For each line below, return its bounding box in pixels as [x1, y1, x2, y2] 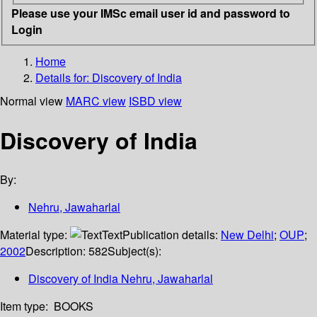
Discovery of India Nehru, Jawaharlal [28, 270, 213, 287]
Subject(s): [108, 243, 161, 260]
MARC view [66, 92, 126, 109]
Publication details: [122, 226, 221, 243]
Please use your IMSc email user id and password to [11, 4, 290, 21]
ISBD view [129, 92, 182, 109]
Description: [25, 243, 88, 260]
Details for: [35, 69, 92, 86]
